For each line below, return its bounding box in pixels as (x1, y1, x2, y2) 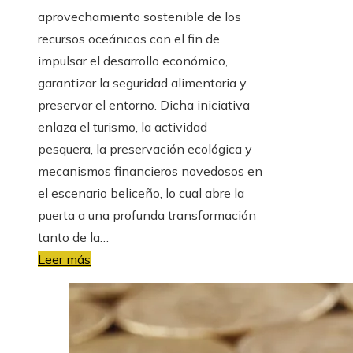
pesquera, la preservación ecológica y (38, 140, 252, 157)
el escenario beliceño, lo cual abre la (38, 184, 244, 201)
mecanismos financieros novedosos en (38, 162, 262, 179)
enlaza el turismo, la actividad (38, 118, 207, 135)
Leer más (38, 251, 91, 267)
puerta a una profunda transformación (38, 206, 256, 223)
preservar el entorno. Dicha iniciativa (38, 96, 250, 113)
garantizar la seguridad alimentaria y (38, 74, 247, 91)
